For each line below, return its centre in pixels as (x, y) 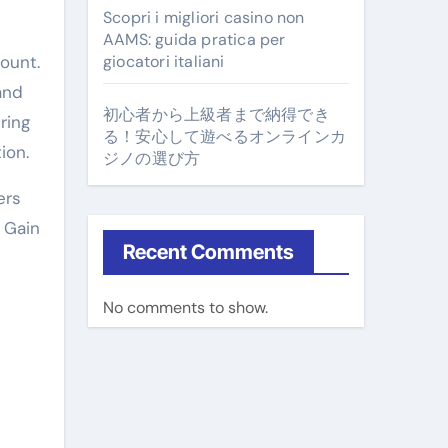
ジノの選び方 (152, 158)
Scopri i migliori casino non (204, 17)
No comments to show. (185, 307)
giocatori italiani (164, 61)
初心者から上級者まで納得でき (216, 114)
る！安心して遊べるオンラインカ (224, 136)
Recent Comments (208, 252)
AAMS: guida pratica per (194, 39)
